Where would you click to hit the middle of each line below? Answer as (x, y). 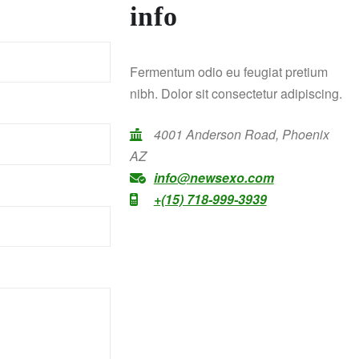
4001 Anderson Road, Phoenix (241, 134)
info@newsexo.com (214, 177)
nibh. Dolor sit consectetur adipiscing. (236, 93)
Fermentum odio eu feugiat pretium (228, 72)
